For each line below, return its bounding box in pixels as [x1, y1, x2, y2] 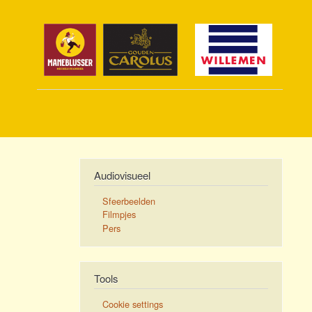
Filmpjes [102, 208, 136, 221]
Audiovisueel [93, 168, 150, 183]
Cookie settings [102, 297, 164, 311]
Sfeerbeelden [102, 194, 156, 208]
